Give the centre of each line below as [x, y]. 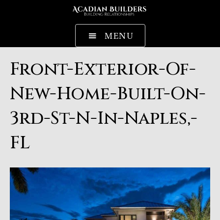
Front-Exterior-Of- [103, 69]
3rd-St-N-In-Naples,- [104, 118]
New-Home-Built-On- [108, 94]
